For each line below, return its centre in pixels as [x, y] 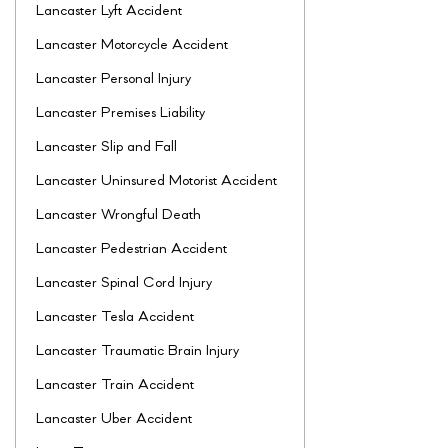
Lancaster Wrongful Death [118, 216]
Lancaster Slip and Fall [106, 148]
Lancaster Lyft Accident [109, 12]
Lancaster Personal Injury [113, 80]
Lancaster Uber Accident [114, 420]
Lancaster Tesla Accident [115, 318]
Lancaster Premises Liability [120, 114]
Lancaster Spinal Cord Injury [124, 284]
